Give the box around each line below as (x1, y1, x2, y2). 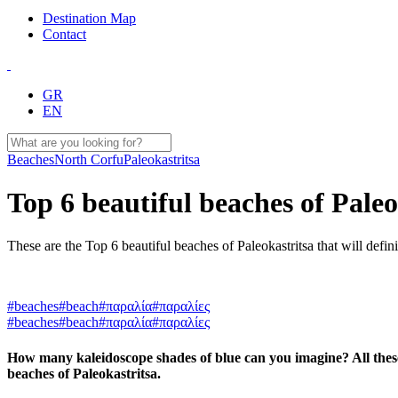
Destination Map (43, 10, 136, 26)
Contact (43, 26, 86, 42)
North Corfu (54, 151, 123, 167)
